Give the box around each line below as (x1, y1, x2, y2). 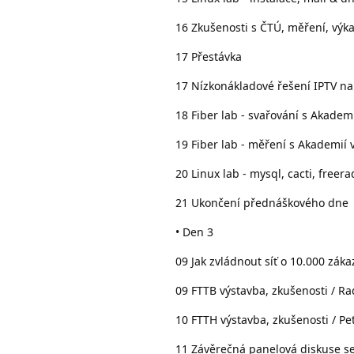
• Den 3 (175, 224, 213, 239)
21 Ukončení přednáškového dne (175, 194, 348, 210)
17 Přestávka (175, 48, 242, 64)
